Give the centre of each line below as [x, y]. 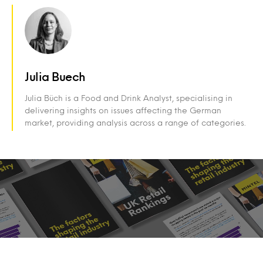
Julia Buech [55, 76]
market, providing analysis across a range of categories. [135, 122]
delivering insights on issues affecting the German [123, 110]
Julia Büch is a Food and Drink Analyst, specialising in [129, 98]
